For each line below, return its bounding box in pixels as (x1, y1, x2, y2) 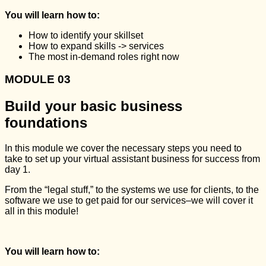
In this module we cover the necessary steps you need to (5, 143, 242, 154)
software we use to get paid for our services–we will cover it (5, 195, 253, 206)
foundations (5, 115, 87, 131)
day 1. (5, 164, 30, 175)
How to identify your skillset (28, 30, 143, 40)
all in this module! (5, 206, 78, 217)
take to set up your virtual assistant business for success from (5, 154, 260, 164)
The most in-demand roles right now (28, 51, 179, 62)
